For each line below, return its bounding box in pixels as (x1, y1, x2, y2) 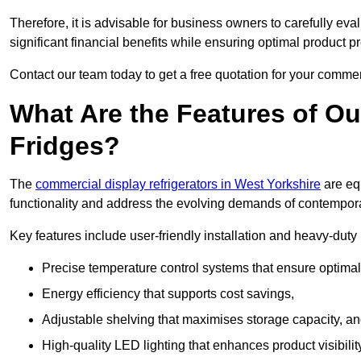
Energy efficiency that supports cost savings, (42, 287, 294, 301)
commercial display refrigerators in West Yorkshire (35, 177, 321, 192)
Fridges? (10, 131, 120, 161)
